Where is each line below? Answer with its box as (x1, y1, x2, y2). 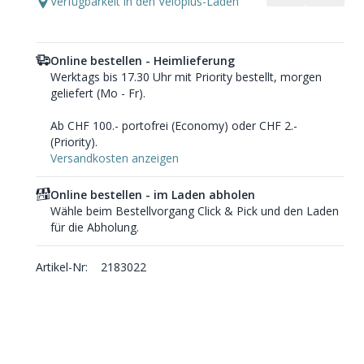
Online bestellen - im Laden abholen (50, 187, 255, 202)
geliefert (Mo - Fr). (50, 85, 145, 101)
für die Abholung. (50, 219, 139, 235)
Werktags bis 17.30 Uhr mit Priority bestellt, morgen (50, 69, 322, 84)
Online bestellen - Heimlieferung (50, 53, 235, 68)
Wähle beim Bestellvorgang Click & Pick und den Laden (50, 203, 339, 219)
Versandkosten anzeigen (50, 150, 179, 166)
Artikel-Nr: (35, 259, 88, 275)
